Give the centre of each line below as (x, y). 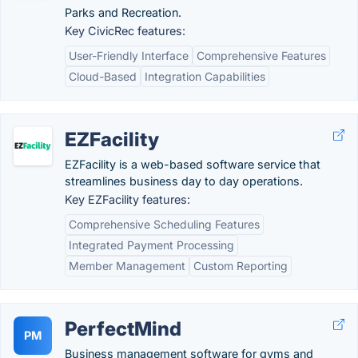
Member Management (127, 266)
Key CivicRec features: (125, 31)
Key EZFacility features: (127, 199)
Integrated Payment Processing (151, 245)
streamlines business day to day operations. (184, 181)
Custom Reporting (241, 266)
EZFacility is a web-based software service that (193, 164)
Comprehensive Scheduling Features (164, 224)
